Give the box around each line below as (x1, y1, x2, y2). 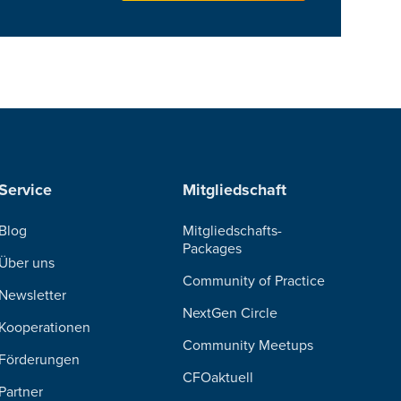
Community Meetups (183, 337, 314, 354)
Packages (183, 240, 243, 258)
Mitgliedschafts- (183, 222, 283, 240)
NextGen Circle (183, 304, 278, 322)
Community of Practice (183, 272, 326, 290)
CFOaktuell (183, 369, 254, 387)
